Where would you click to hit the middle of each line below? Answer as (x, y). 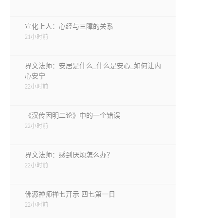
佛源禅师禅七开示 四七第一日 (70, 194)
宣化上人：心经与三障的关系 (69, 27)
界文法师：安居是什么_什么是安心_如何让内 (93, 66)
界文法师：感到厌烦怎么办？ (69, 155)
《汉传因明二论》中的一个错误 (73, 116)
